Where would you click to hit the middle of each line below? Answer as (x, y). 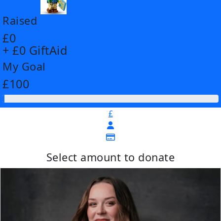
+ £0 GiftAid (35, 51)
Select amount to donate (110, 157)
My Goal (24, 67)
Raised (20, 21)
